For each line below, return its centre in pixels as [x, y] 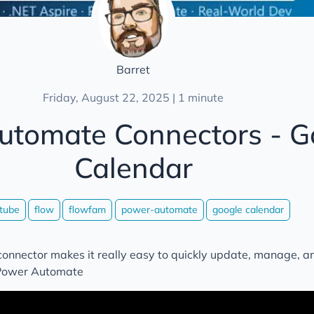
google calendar [248, 209]
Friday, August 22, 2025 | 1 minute [134, 97]
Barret [134, 69]
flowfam [88, 209]
